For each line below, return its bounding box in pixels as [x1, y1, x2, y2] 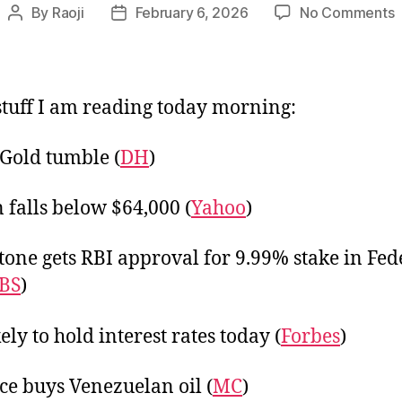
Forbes [281, 324, 340, 349]
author [13, 26, 57, 45]
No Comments [300, 3, 395, 22]
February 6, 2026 [135, 3, 249, 22]
